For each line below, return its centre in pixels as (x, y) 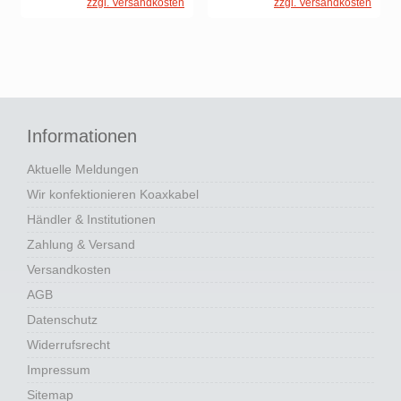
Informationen (82, 137)
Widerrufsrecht (68, 345)
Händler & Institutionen (91, 220)
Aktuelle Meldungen (83, 170)
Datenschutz (62, 320)
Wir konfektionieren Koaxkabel (113, 195)
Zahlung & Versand (81, 245)
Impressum (59, 370)
